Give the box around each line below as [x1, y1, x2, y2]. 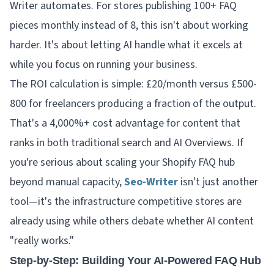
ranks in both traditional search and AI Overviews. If [10, 135, 243, 150]
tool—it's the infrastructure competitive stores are [10, 193, 242, 209]
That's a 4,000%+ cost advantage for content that [10, 115, 240, 131]
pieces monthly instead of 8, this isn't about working [10, 17, 248, 33]
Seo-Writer [124, 174, 178, 190]
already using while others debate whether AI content [10, 213, 254, 229]
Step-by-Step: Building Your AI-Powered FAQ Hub [10, 254, 261, 267]
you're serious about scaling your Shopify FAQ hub [10, 154, 235, 170]
